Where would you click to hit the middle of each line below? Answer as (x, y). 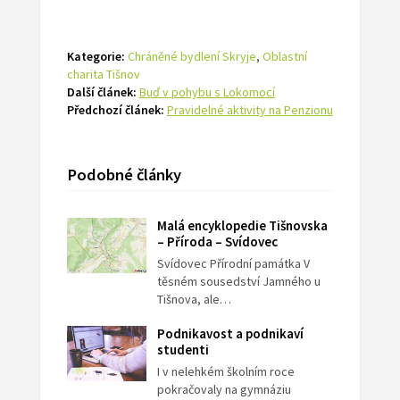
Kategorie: (96, 57)
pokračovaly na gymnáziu (225, 390)
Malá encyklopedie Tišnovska (243, 226)
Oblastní (284, 57)
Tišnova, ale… (195, 300)
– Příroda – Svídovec (218, 242)
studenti (183, 350)
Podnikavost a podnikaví (231, 334)
